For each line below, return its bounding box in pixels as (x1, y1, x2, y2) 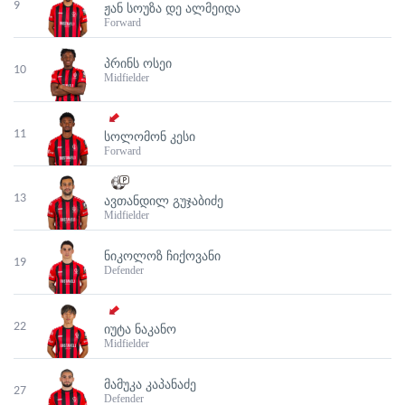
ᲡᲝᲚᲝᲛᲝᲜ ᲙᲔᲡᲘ (104, 129, 195, 145)
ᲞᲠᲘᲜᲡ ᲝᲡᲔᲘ (104, 55, 172, 71)
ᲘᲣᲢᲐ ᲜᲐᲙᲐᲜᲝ (104, 322, 176, 337)
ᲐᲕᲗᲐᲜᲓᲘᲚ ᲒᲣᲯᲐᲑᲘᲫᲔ (104, 193, 223, 209)
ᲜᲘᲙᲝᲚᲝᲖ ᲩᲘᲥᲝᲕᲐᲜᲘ (104, 248, 221, 263)
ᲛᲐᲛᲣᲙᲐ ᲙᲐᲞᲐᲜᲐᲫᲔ (104, 376, 196, 391)
